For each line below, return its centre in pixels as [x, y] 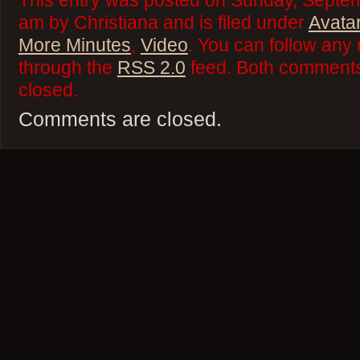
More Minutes [74, 45]
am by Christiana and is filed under [163, 22]
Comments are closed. [120, 119]
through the [67, 67]
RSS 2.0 [151, 67]
